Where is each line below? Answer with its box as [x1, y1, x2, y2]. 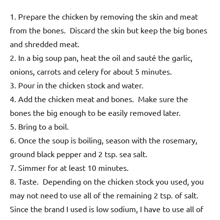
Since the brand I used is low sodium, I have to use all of [10, 204, 203, 214]
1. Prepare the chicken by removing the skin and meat [10, 11, 198, 22]
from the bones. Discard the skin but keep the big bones [10, 25, 207, 35]
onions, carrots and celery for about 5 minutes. [10, 66, 174, 77]
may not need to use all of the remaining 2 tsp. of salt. [10, 190, 200, 200]
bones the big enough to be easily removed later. [10, 108, 181, 118]
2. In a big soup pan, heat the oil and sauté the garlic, [10, 53, 192, 63]
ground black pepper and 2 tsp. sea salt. [10, 149, 149, 159]
